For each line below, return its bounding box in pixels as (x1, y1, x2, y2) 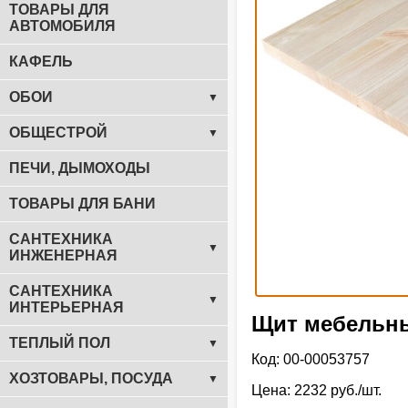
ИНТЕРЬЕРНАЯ (9, 300, 124, 315)
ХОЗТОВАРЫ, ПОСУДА (9, 371, 173, 386)
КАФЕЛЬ (9, 54, 73, 69)
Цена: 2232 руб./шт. (251, 382, 382, 399)
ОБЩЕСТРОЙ (9, 125, 107, 140)
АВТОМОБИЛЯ (9, 18, 116, 34)
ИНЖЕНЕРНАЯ (9, 248, 117, 263)
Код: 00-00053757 (251, 352, 370, 368)
